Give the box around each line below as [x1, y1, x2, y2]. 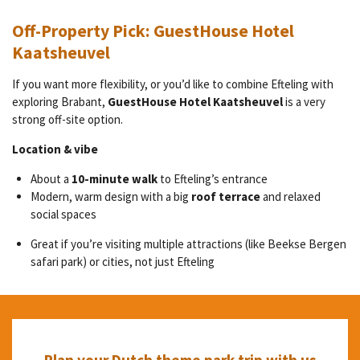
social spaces [30, 206, 96, 222]
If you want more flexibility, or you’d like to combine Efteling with [12, 76, 333, 92]
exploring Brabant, [12, 93, 108, 109]
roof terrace [190, 188, 260, 204]
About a [30, 170, 72, 186]
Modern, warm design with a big [30, 188, 191, 204]
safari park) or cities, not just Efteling [30, 253, 215, 269]
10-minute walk [71, 170, 157, 186]
